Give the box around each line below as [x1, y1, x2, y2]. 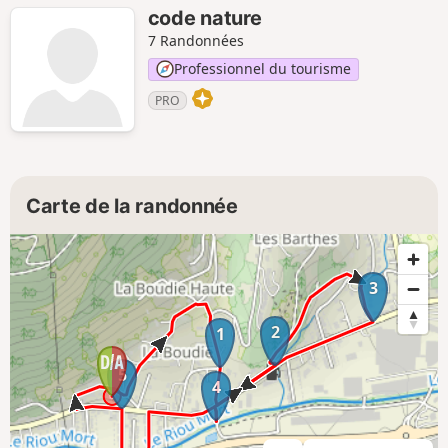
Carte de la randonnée [26, 194, 238, 219]
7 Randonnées [147, 31, 244, 51]
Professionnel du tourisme [173, 59, 351, 79]
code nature [147, 6, 262, 31]
